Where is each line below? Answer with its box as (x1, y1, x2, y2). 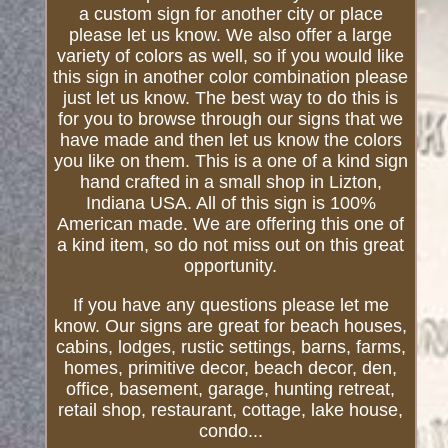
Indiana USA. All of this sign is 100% (85, 193, 376, 214)
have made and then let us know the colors (59, 130, 402, 151)
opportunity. (184, 256, 278, 277)
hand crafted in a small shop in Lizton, (79, 172, 382, 193)
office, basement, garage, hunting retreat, (66, 379, 396, 400)
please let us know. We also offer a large (69, 25, 393, 46)
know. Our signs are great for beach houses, (54, 316, 408, 337)
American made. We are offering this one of (57, 214, 405, 235)
